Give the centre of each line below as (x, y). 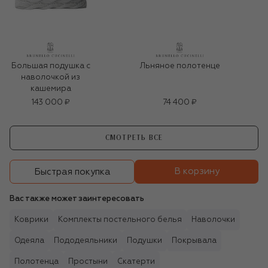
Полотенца (36, 262)
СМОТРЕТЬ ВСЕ (134, 138)
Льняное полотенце (180, 66)
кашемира (51, 89)
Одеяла (29, 241)
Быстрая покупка (72, 172)
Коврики (31, 220)
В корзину (197, 172)
